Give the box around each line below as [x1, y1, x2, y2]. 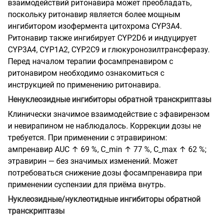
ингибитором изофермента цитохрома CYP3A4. [8, 21, 182, 31]
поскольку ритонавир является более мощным [8, 9, 180, 19]
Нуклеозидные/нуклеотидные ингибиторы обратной [8, 194, 200, 204]
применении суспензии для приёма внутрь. [8, 179, 166, 189]
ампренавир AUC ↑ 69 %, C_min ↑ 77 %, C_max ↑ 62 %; [8, 144, 206, 154]
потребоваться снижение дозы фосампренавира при [8, 168, 202, 177]
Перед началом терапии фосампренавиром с [8, 56, 173, 66]
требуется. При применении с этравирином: [8, 132, 167, 142]
